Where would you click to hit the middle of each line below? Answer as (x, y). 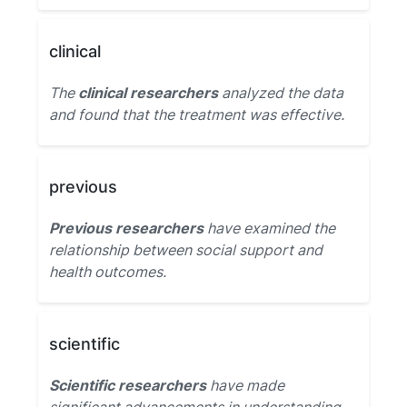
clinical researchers (148, 93)
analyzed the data (281, 93)
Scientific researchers (128, 385)
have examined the (269, 228)
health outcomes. (108, 272)
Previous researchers (126, 228)
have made (245, 385)
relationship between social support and (186, 250)
